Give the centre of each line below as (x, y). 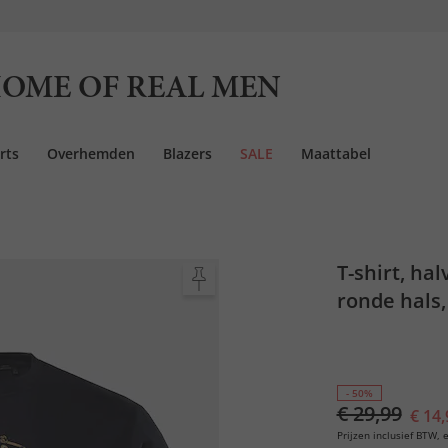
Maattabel (336, 153)
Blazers (187, 153)
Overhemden (91, 153)
